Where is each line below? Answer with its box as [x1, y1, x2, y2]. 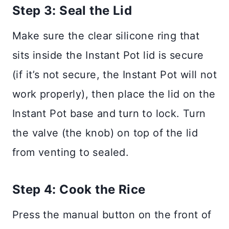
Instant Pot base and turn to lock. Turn [12, 107, 206, 120]
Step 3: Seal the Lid [12, 3, 132, 18]
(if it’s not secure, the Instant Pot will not [12, 68, 217, 81]
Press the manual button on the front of [12, 208, 212, 221]
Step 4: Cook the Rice [12, 181, 146, 197]
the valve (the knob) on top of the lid [12, 126, 198, 139]
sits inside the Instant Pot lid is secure [12, 49, 204, 61]
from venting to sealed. [12, 146, 129, 158]
